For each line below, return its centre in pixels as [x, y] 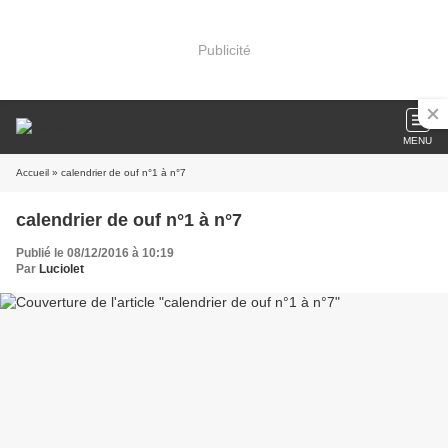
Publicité [224, 49]
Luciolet [61, 269]
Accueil [32, 172]
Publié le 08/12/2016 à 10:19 [95, 253]
